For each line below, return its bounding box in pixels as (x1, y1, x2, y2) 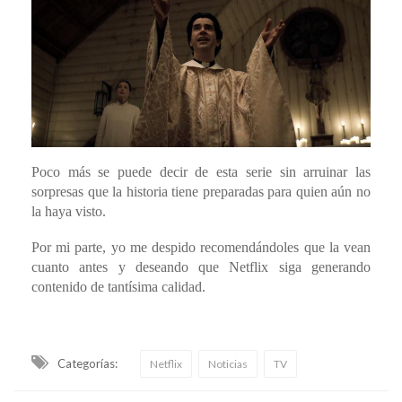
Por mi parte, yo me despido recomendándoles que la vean (31, 240, 371, 256)
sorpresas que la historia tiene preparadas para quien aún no (31, 184, 371, 200)
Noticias (208, 357, 248, 371)
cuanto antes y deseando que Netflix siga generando (31, 259, 371, 275)
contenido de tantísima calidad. (31, 279, 205, 295)
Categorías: (57, 356, 118, 371)
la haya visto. (31, 204, 106, 220)
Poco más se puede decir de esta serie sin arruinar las (31, 164, 371, 180)
